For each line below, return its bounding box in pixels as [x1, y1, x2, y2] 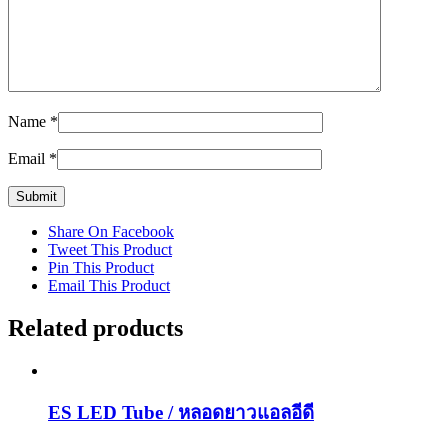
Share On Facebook [48, 222, 174, 240]
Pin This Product [48, 258, 154, 276]
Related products [8, 314, 183, 341]
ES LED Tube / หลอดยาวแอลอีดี [48, 402, 314, 424]
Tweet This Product [48, 240, 172, 258]
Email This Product [48, 276, 170, 294]
